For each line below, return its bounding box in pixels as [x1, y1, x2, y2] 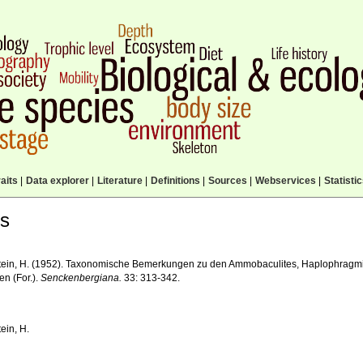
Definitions [150, 175, 200, 186]
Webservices [254, 175, 316, 186]
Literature [96, 175, 143, 186]
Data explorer [25, 175, 89, 186]
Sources [207, 175, 247, 186]
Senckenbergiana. [41, 272, 122, 284]
